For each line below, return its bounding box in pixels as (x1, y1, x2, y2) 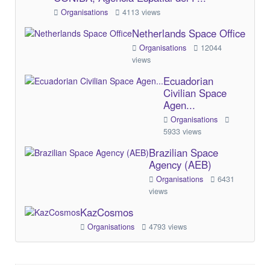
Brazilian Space (149, 145, 218, 160)
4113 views (120, 7, 160, 17)
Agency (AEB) (149, 157, 212, 172)
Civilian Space (163, 86, 227, 100)
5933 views (163, 126, 201, 137)
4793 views (146, 221, 187, 232)
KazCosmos (80, 205, 133, 219)
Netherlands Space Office (132, 26, 245, 40)
